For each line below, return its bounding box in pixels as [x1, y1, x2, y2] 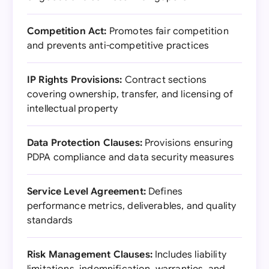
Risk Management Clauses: [27, 249, 153, 261]
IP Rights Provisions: [27, 74, 122, 86]
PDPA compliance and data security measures [27, 151, 234, 163]
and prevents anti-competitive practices [27, 40, 210, 52]
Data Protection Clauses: [27, 137, 142, 149]
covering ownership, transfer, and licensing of [27, 88, 234, 100]
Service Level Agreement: [27, 186, 146, 198]
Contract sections [122, 74, 207, 86]
